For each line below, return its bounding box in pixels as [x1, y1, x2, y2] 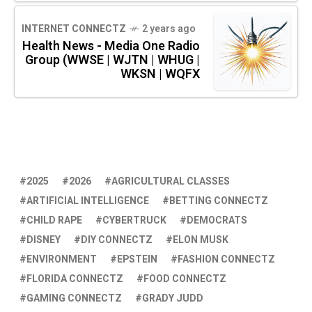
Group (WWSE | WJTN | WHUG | [25, 51, 200, 70]
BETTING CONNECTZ [169, 194, 268, 209]
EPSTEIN [117, 252, 157, 267]
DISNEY [26, 233, 61, 248]
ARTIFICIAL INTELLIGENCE [26, 194, 149, 209]
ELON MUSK [173, 233, 228, 248]
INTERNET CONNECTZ [22, 22, 126, 37]
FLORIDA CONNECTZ [26, 272, 123, 287]
